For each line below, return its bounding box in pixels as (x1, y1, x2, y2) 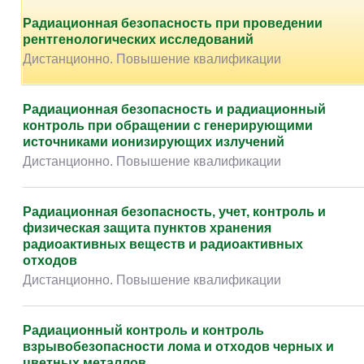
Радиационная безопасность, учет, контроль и (23, 205, 326, 219)
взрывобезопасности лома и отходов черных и (23, 340, 334, 353)
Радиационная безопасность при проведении (23, 16, 323, 30)
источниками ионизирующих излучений (23, 135, 284, 149)
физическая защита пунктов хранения (23, 221, 271, 235)
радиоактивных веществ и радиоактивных (23, 237, 303, 251)
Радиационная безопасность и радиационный (23, 102, 326, 116)
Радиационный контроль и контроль (23, 323, 264, 337)
